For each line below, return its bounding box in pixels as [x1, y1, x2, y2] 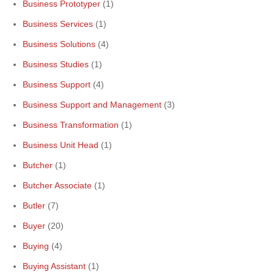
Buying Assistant [23, 261, 86, 271]
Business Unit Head [23, 140, 98, 150]
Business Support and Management [23, 100, 161, 109]
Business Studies [23, 59, 89, 69]
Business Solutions [23, 39, 95, 49]
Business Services [23, 19, 93, 29]
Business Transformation [23, 120, 119, 130]
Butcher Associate [23, 180, 92, 190]
